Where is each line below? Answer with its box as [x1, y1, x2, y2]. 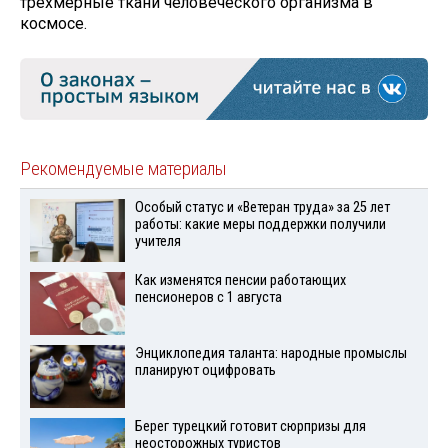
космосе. [20, 14, 87, 34]
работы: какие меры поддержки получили [134, 216, 386, 234]
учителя [134, 233, 181, 251]
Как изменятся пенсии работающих [134, 272, 346, 290]
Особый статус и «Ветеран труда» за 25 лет [134, 199, 390, 217]
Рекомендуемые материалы [20, 158, 227, 181]
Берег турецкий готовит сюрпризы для [134, 417, 366, 435]
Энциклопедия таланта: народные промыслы [134, 344, 407, 362]
